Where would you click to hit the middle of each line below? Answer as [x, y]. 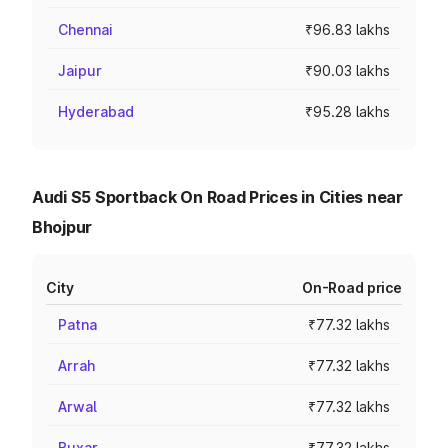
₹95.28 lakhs [347, 111]
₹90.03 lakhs [347, 70]
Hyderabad [96, 111]
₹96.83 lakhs [347, 29]
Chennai [85, 29]
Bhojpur [62, 227]
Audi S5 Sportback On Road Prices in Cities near [217, 197]
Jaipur [80, 70]
